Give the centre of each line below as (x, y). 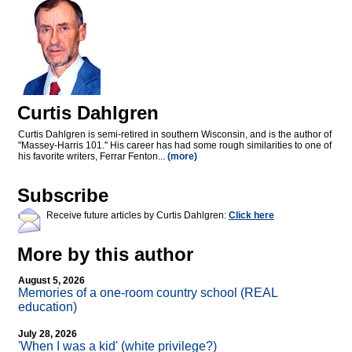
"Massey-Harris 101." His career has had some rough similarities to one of (175, 146)
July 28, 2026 (48, 334)
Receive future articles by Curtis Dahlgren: (137, 216)
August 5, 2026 (51, 281)
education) (48, 307)
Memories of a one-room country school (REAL (148, 293)
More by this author (105, 255)
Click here (251, 216)
